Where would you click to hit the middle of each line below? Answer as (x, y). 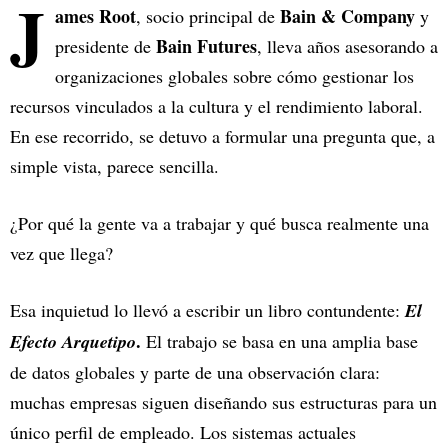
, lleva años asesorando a (347, 46)
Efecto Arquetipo (73, 342)
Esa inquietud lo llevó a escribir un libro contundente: (207, 310)
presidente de (103, 46)
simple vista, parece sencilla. (114, 166)
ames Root (95, 16)
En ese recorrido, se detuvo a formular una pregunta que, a (222, 136)
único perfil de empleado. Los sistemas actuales (183, 432)
